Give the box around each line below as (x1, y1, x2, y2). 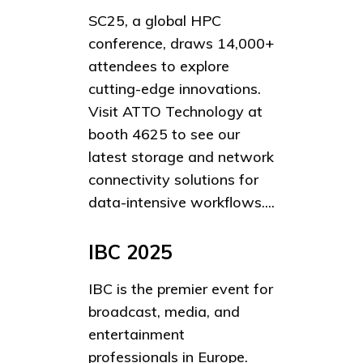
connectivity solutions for (88, 169, 258, 189)
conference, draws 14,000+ (88, 33, 274, 53)
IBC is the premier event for (88, 279, 273, 298)
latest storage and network (88, 147, 274, 166)
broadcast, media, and (88, 301, 240, 321)
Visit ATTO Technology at (88, 101, 263, 121)
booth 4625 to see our (88, 124, 240, 143)
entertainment (88, 324, 185, 344)
